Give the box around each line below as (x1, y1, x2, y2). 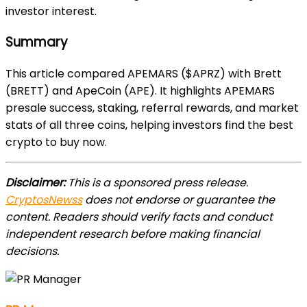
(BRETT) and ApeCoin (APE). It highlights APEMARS (5, 82, 275, 99)
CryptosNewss (5, 191, 82, 208)
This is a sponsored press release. (68, 174, 248, 191)
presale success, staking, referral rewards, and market (5, 99, 299, 116)
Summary (5, 33, 68, 52)
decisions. (5, 243, 59, 259)
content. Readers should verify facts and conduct (5, 208, 273, 225)
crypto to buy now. (5, 134, 107, 150)
